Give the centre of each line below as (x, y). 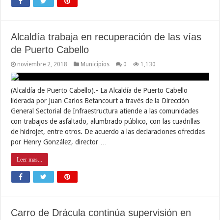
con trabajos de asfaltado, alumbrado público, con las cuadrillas (106, 121)
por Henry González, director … (59, 142)
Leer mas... (30, 159)
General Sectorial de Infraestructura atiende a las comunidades (105, 111)
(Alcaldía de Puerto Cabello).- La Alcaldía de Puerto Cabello (99, 90)
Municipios (95, 64)
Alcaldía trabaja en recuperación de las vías (106, 37)
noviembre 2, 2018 (42, 64)
